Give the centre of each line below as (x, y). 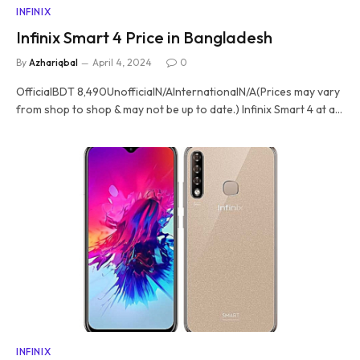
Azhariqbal (53, 62)
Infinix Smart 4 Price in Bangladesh (144, 37)
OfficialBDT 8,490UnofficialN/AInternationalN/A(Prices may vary (178, 92)
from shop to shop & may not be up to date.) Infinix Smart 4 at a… (179, 109)
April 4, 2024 (122, 62)
